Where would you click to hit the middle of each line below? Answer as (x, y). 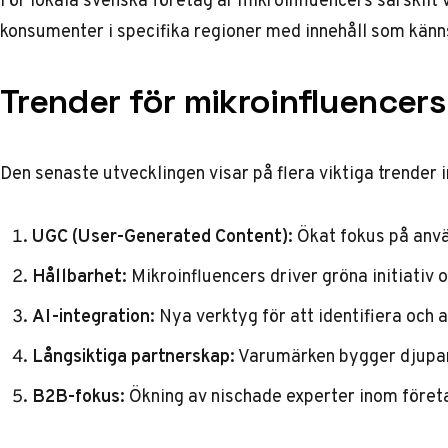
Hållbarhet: (79, 275)
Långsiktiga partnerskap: (133, 355)
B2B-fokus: (78, 395)
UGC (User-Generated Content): (162, 235)
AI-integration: (93, 315)
